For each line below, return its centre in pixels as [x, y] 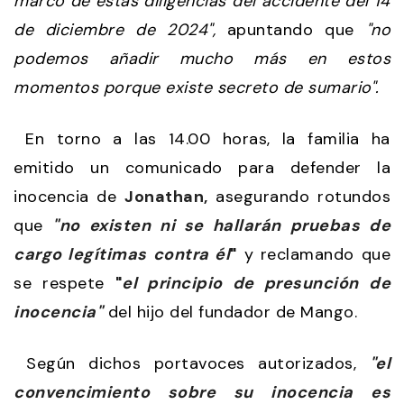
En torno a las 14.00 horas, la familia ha [202, 138]
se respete [64, 283]
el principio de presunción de [257, 283]
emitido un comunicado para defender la [202, 167]
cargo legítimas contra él [122, 254]
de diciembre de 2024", [115, 29]
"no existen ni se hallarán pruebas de [222, 225]
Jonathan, [166, 196]
